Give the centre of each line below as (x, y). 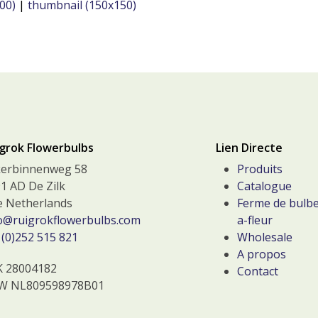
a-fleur (255, 220)
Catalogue (264, 186)
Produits (260, 169)
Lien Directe (249, 147)
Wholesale (265, 237)
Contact (258, 271)
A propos (262, 254)
